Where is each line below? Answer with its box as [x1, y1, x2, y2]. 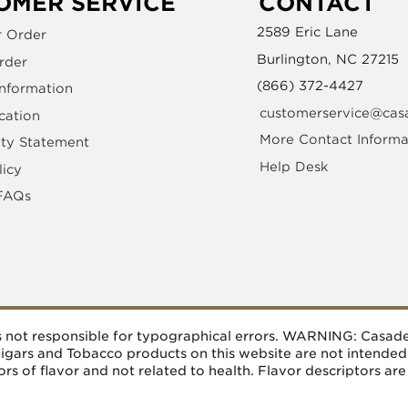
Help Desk [260, 158, 328, 174]
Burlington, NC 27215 [257, 51, 399, 66]
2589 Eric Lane [257, 25, 358, 40]
